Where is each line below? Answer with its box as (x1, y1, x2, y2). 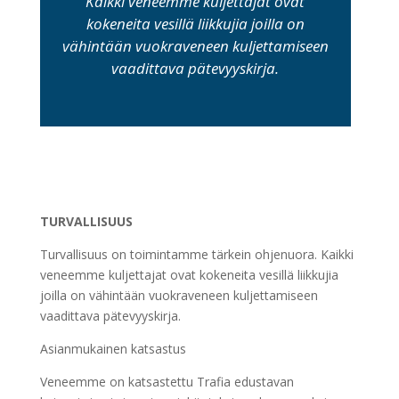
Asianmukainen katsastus (39, 340, 186, 358)
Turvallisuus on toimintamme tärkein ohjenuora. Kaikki (39, 246, 354, 264)
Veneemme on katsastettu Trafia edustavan (39, 373, 294, 391)
